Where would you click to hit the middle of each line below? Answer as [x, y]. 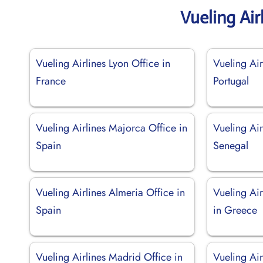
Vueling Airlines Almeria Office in [110, 192]
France [51, 81]
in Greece [235, 210]
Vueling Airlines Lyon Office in [103, 63]
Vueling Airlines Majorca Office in [112, 128]
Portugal [231, 81]
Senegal [231, 145]
